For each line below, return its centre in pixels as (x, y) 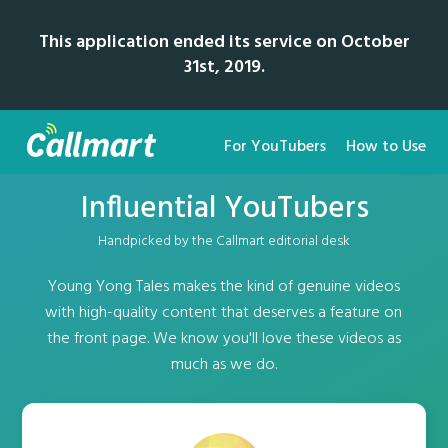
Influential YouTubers (224, 209)
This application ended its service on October (224, 42)
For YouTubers (274, 147)
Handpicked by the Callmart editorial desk (224, 241)
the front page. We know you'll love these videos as (223, 339)
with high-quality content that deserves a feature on (224, 313)
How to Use (385, 147)
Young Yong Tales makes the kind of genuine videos (223, 287)
